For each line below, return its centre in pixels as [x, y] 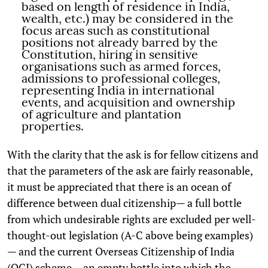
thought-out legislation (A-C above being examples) [130, 235]
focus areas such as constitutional [115, 30]
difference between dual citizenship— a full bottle [124, 202]
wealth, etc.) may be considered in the [127, 18]
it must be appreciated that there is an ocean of [119, 186]
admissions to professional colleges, [121, 78]
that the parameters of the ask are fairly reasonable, [130, 170]
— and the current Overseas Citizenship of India [121, 251]
